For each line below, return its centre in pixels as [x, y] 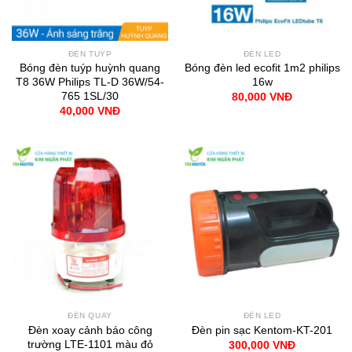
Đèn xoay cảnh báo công [90, 330]
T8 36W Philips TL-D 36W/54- [90, 82]
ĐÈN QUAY [90, 316]
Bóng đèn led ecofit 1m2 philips [262, 68]
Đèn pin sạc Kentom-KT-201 [262, 330]
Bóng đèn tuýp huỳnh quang [90, 68]
